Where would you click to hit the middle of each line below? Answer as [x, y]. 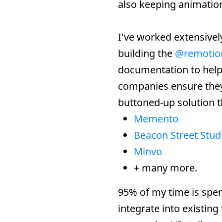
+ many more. [166, 168]
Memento [156, 119]
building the [145, 53]
